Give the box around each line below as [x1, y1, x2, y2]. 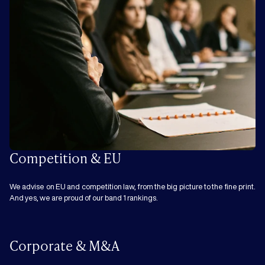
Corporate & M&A [9, 236, 119, 254]
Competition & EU [9, 148, 121, 167]
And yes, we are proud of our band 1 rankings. [9, 194, 158, 202]
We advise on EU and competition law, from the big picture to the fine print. [9, 183, 256, 191]
